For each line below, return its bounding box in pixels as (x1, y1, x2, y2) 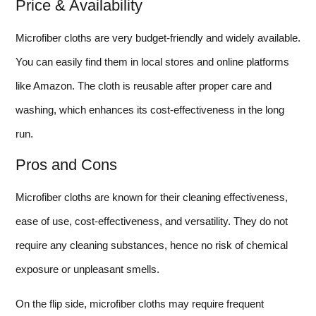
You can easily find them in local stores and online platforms (16, 56, 289, 68)
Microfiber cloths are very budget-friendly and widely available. (16, 32, 300, 44)
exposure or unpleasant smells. (16, 263, 159, 276)
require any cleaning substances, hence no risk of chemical (16, 239, 288, 252)
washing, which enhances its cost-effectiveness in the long (16, 104, 284, 116)
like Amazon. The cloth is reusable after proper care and (16, 80, 272, 92)
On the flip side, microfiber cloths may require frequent (16, 297, 264, 310)
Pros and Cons (16, 156, 117, 174)
